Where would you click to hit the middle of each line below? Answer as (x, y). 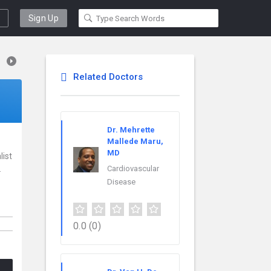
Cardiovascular (133, 168)
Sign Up (43, 18)
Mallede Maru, (135, 141)
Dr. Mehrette (131, 130)
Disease (121, 182)
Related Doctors (108, 77)
